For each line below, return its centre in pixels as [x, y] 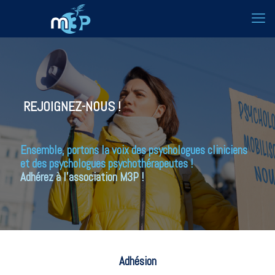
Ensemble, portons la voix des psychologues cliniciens [134, 150]
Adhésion [137, 261]
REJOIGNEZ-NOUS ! [71, 106]
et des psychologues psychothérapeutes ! [108, 164]
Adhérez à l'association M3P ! [82, 177]
